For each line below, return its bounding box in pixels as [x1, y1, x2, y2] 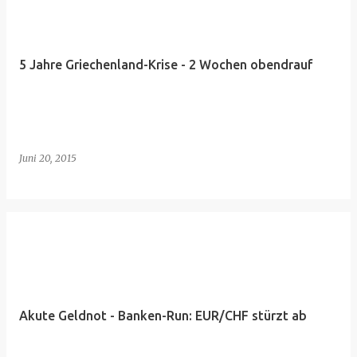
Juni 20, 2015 [19, 152, 76, 164]
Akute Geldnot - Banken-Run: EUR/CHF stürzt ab [19, 308, 307, 323]
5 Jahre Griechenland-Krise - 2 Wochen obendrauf [19, 57, 313, 72]
